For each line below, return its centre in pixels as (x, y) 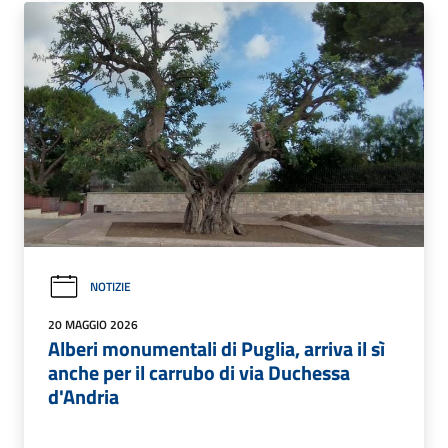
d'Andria (83, 396)
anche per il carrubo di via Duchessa (199, 372)
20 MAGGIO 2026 (93, 324)
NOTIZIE (110, 287)
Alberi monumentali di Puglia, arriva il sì (216, 348)
